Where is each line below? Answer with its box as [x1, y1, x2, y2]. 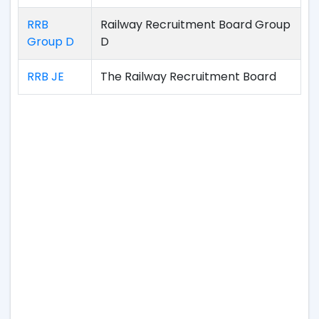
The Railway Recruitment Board [100, 68, 276, 85]
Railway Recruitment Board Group [100, 16, 291, 33]
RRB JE [27, 68, 64, 85]
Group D [27, 33, 74, 50]
